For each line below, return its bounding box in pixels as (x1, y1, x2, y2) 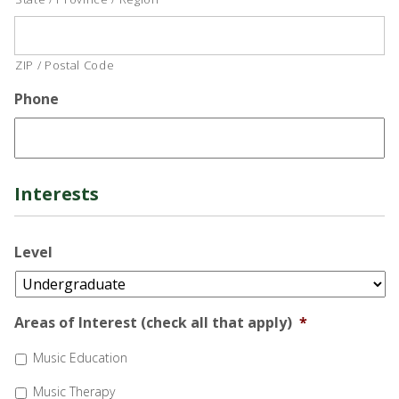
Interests (14, 181, 99, 206)
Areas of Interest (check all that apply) (14, 312, 292, 332)
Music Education (33, 349, 127, 367)
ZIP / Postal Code (15, 56, 115, 73)
